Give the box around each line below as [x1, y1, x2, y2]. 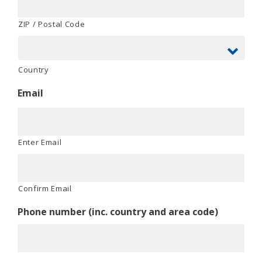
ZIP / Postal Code [18, 18, 85, 29]
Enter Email [18, 136, 62, 147]
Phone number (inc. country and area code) [18, 205, 218, 218]
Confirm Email [18, 182, 72, 194]
